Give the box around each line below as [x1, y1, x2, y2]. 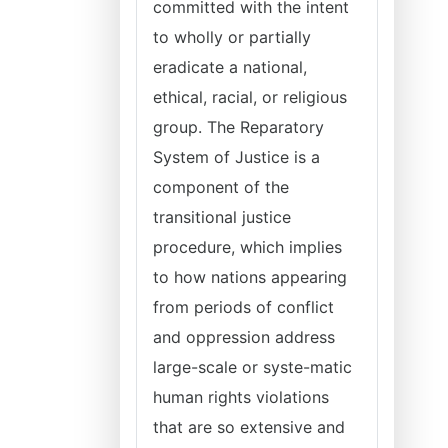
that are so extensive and [153, 417, 345, 437]
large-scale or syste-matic [153, 357, 352, 377]
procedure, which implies [153, 237, 342, 257]
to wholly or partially [153, 27, 311, 47]
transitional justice [153, 207, 291, 227]
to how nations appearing [153, 267, 347, 287]
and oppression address [153, 327, 335, 347]
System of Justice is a [153, 147, 320, 167]
